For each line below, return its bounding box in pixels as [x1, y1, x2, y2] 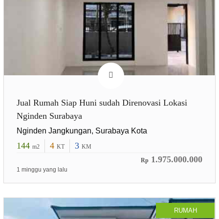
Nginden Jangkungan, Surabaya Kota [16, 127, 147, 135]
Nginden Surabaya [16, 111, 82, 121]
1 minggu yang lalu [16, 166, 67, 174]
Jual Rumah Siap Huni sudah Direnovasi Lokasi [16, 98, 187, 108]
